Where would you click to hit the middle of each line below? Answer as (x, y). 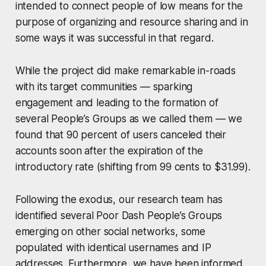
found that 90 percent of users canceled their (121, 135)
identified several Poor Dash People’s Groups (119, 216)
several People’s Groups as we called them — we (129, 119)
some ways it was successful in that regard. (114, 38)
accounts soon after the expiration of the (109, 151)
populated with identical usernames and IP (113, 248)
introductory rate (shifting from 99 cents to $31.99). (133, 167)
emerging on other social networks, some (110, 232)
